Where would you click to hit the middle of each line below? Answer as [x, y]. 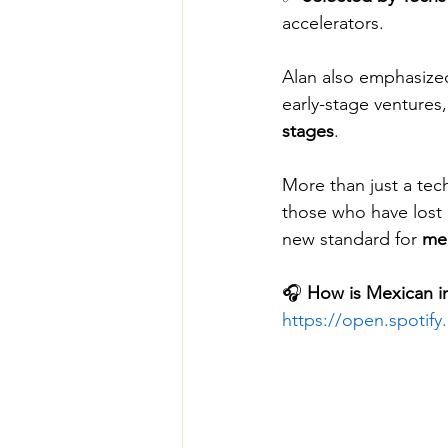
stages [308, 131]
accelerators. [333, 23]
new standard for [352, 239]
